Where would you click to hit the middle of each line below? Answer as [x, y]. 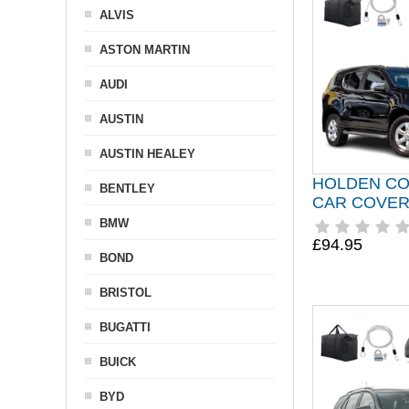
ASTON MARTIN [145, 50]
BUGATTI [125, 327]
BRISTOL [126, 293]
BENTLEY [127, 189]
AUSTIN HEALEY [147, 154]
